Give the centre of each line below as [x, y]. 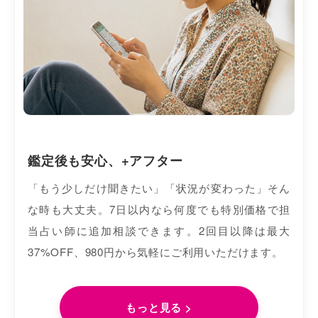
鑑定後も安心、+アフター [105, 160]
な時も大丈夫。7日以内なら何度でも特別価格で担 [159, 209]
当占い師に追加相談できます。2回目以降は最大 [159, 231]
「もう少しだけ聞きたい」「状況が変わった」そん [159, 188]
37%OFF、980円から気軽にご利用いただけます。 [155, 252]
